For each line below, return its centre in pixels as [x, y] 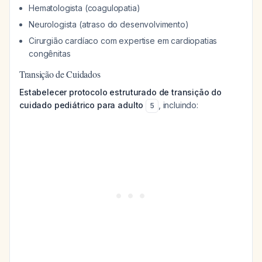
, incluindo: [178, 105]
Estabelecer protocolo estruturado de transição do [121, 92]
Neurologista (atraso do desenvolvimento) [109, 24]
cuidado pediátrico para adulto [82, 105]
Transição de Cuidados [60, 74]
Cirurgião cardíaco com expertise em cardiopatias [123, 41]
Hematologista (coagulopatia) [85, 8]
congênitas [50, 54]
